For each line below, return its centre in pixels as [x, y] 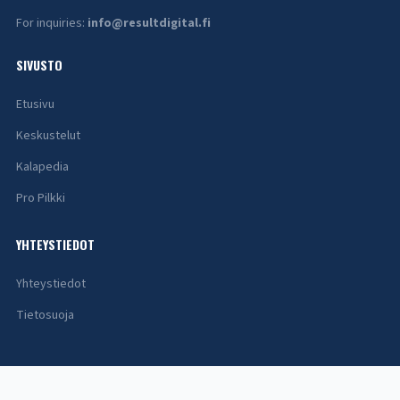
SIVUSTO [39, 64]
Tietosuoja [45, 315]
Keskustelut [48, 135]
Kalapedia [42, 167]
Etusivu [35, 104]
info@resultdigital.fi [149, 23]
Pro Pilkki [40, 198]
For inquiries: [51, 23]
